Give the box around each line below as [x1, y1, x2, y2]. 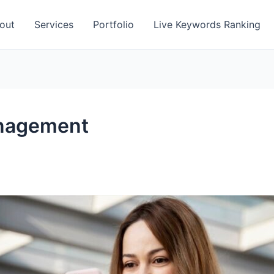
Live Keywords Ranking [154, 18, 261, 31]
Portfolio [93, 18, 134, 31]
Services [34, 18, 73, 31]
